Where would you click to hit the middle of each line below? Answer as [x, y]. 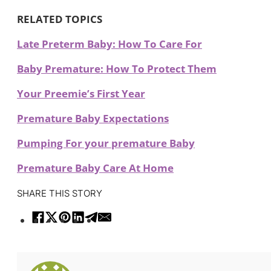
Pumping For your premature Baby [106, 143]
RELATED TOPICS [60, 19]
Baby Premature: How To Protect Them [117, 68]
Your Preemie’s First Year [81, 93]
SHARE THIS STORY [60, 193]
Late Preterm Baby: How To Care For [109, 44]
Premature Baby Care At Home [95, 168]
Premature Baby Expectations [93, 118]
